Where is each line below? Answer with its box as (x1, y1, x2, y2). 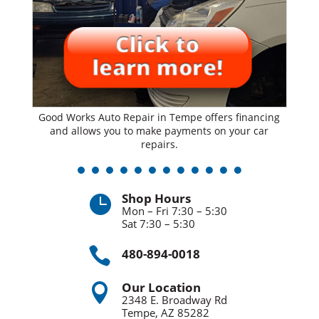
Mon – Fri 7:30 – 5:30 (121, 204, 227, 219)
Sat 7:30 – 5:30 (121, 216, 195, 231)
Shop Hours (121, 190, 191, 207)
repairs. (140, 137, 178, 152)
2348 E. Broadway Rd (121, 293, 227, 308)
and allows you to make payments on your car (50, 124, 269, 138)
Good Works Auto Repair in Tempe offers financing (38, 110, 281, 125)
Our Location (121, 279, 201, 296)
